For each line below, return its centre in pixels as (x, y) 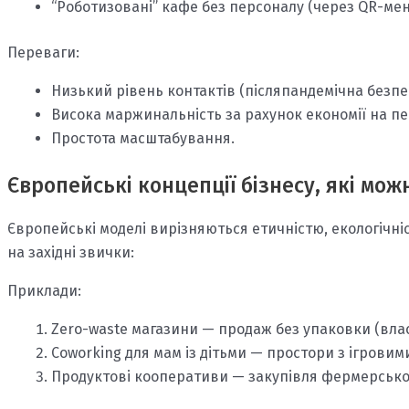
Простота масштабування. (143, 139)
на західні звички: (71, 253)
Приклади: (44, 291)
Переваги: (43, 53)
